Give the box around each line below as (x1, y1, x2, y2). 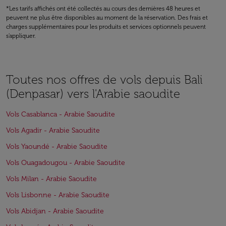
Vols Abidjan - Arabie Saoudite (6, 207, 104, 215)
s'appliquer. (6, 32, 36, 39)
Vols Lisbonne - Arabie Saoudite (6, 191, 109, 199)
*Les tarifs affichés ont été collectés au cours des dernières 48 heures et (6, 5, 200, 12)
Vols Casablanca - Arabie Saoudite (6, 110, 115, 119)
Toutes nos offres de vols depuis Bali (6, 72, 203, 87)
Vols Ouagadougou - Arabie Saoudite (6, 158, 125, 167)
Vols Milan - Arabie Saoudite (6, 175, 97, 183)
